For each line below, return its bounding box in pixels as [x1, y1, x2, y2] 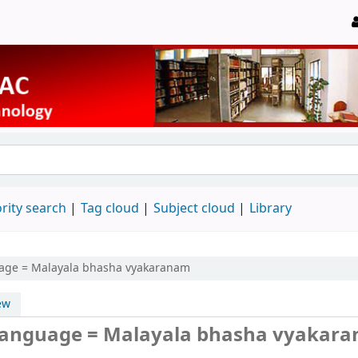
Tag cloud [81, 198, 139, 218]
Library [249, 198, 292, 218]
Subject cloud [153, 198, 235, 218]
